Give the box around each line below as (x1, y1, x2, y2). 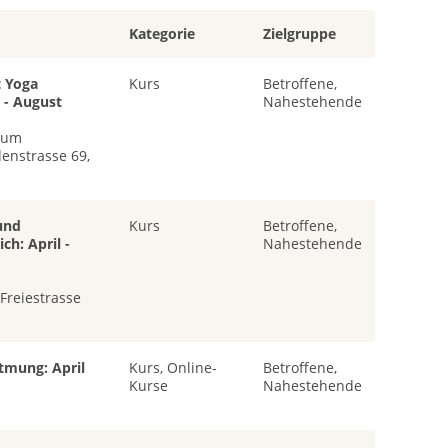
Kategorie (128, 24, 195, 44)
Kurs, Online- (128, 358, 217, 378)
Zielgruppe (262, 24, 336, 44)
